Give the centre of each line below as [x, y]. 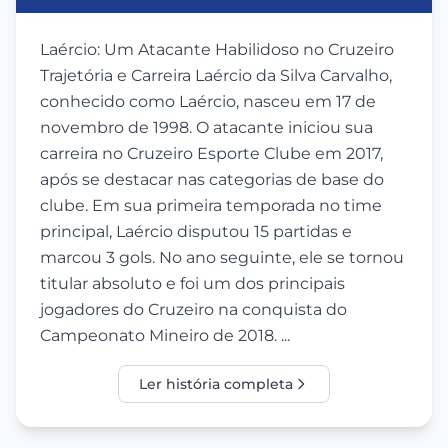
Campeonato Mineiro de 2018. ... [165, 335]
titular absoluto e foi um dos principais [192, 283]
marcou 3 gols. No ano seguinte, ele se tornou [222, 257]
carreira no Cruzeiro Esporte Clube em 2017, [211, 153]
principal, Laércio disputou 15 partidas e [196, 231]
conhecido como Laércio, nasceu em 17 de [208, 101]
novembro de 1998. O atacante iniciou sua [206, 127]
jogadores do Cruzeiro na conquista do [193, 309]
